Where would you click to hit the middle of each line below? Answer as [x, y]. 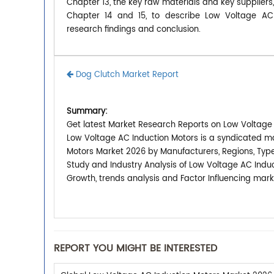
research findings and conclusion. [134, 29]
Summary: [87, 111]
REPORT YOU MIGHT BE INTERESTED [135, 248]
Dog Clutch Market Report [126, 75]
